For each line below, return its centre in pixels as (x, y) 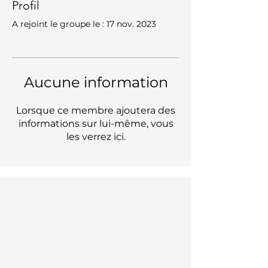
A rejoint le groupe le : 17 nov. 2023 (84, 24)
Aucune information (96, 82)
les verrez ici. (96, 136)
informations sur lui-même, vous (96, 123)
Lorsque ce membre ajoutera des (96, 110)
